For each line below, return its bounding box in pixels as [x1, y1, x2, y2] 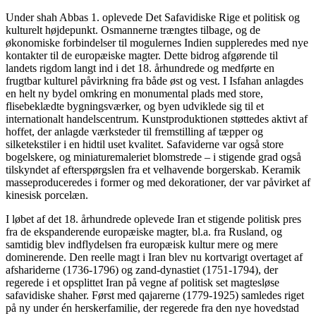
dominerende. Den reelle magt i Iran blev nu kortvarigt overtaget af [6, 250, 303, 263]
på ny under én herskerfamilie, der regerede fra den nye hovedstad [6, 301, 299, 314]
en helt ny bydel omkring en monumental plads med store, [6, 87, 263, 99]
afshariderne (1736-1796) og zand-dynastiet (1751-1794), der [6, 263, 278, 276]
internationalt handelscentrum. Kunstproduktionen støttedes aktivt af [6, 112, 308, 125]
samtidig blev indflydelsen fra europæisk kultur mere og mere [6, 238, 278, 250]
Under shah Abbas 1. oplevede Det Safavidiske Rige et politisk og [6, 11, 300, 23]
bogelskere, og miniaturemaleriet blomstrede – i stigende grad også [6, 150, 301, 163]
